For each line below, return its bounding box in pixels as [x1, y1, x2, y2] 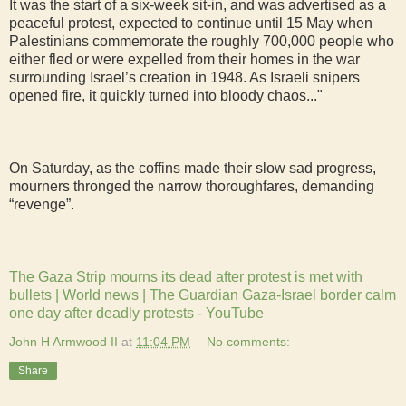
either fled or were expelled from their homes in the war [9, 51, 360, 67]
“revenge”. [9, 196, 74, 212]
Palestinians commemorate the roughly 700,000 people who [9, 33, 394, 49]
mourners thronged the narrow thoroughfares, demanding [9, 178, 374, 194]
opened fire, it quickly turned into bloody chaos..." [9, 87, 323, 103]
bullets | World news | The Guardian [9, 286, 238, 303]
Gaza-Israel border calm [242, 286, 396, 303]
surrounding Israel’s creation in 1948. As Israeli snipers [9, 69, 360, 85]
